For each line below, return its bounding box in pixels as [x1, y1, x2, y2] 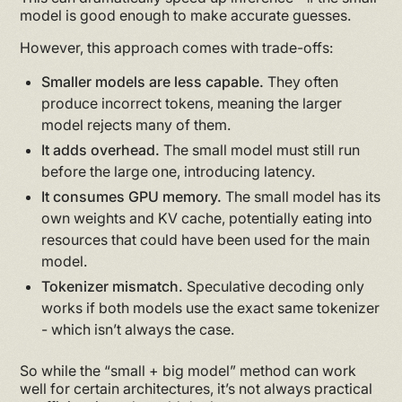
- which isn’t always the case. [41, 319, 235, 338]
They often [264, 72, 339, 91]
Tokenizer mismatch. [41, 276, 184, 295]
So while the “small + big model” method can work [20, 361, 357, 380]
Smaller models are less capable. [41, 72, 265, 91]
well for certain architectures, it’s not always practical [20, 379, 373, 398]
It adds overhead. [41, 140, 161, 159]
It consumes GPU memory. [41, 187, 223, 205]
